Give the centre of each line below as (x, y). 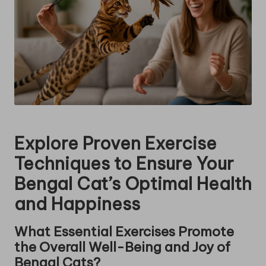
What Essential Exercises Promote (124, 231)
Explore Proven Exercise (115, 143)
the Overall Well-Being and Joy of (122, 247)
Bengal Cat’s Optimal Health (133, 183)
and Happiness (77, 204)
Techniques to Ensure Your (124, 163)
